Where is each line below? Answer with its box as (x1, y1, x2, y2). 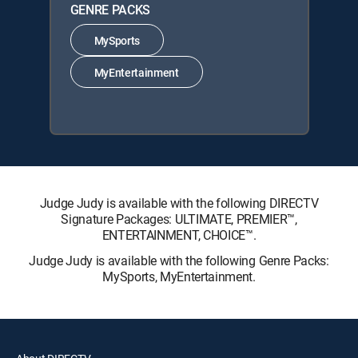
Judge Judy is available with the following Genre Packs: (29, 252, 329, 269)
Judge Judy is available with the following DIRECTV (39, 194, 319, 212)
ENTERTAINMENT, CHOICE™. (101, 226, 257, 244)
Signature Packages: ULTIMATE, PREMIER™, (61, 210, 297, 228)
